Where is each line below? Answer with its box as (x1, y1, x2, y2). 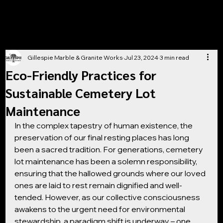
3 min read (160, 54, 190, 61)
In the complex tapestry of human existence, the (14, 120, 195, 130)
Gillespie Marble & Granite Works (27, 54, 123, 61)
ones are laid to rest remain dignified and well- (14, 180, 183, 190)
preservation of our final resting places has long (14, 132, 191, 142)
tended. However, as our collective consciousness (14, 192, 202, 202)
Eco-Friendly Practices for (5, 66, 157, 83)
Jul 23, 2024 (124, 54, 159, 61)
